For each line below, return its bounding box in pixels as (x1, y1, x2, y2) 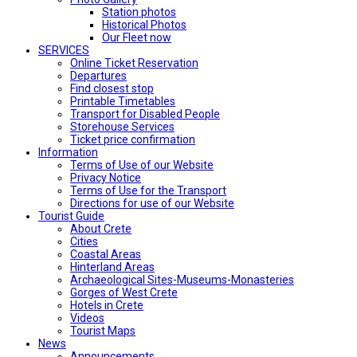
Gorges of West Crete (70, 285, 178, 299)
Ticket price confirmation (70, 132, 195, 146)
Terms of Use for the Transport (70, 183, 226, 197)
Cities (70, 234, 98, 248)
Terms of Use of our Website (70, 158, 214, 171)
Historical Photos (102, 18, 186, 31)
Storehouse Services (70, 120, 175, 133)
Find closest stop (70, 81, 154, 95)
